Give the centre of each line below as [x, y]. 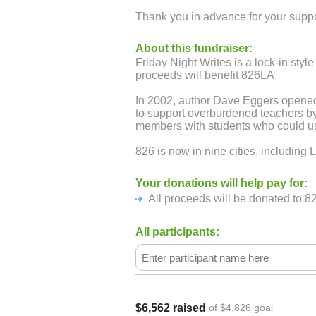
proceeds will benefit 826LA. [206, 75]
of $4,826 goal [241, 308]
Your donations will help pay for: [221, 183]
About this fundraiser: [194, 48]
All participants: [177, 232]
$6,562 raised [171, 308]
